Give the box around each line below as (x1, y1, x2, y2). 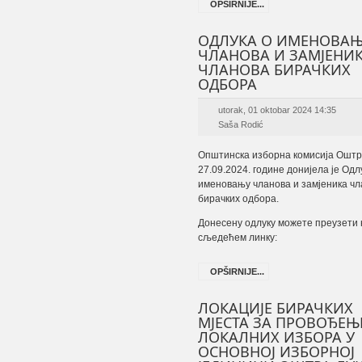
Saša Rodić (217, 120, 263, 129)
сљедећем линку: (197, 232, 277, 243)
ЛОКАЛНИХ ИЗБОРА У (197, 327, 355, 347)
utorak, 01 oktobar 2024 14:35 (217, 105, 336, 115)
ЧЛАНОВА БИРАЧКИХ (197, 60, 351, 79)
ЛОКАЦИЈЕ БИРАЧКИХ (197, 298, 353, 318)
